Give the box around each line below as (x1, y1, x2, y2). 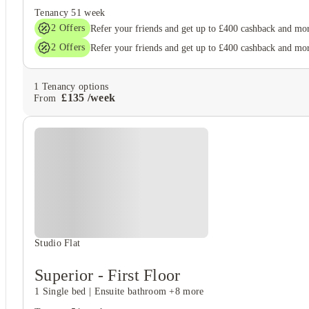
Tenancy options (39, 81, 109, 92)
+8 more (169, 286, 204, 297)
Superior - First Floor (34, 266, 181, 284)
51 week (71, 8, 106, 18)
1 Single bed (34, 286, 86, 297)
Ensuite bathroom (94, 286, 167, 297)
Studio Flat (34, 238, 81, 248)
